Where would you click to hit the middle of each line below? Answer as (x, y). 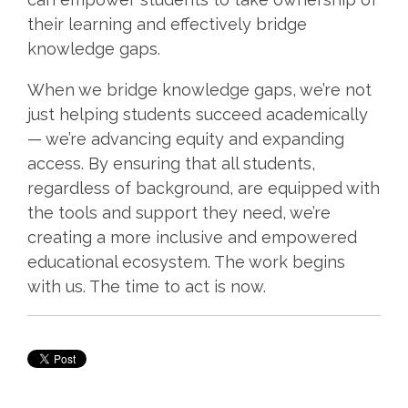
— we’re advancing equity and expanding (186, 138)
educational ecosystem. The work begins (186, 261)
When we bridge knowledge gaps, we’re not (199, 89)
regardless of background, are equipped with (204, 188)
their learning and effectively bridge (167, 24)
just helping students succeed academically (198, 114)
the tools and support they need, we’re (179, 212)
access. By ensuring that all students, (171, 163)
